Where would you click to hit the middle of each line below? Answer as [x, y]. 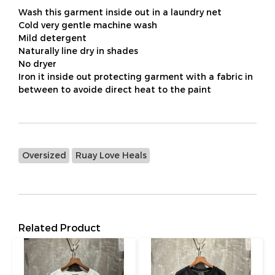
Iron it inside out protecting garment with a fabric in [136, 76]
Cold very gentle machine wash [88, 25]
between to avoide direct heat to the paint [115, 89]
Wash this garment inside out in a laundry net [120, 12]
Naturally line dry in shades [78, 51]
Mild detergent [52, 38]
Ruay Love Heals [111, 155]
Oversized [44, 155]
